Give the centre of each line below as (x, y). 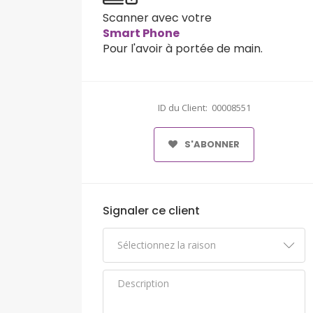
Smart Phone (141, 34)
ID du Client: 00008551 (204, 108)
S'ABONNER (212, 145)
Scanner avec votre (157, 18)
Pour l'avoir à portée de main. (183, 49)
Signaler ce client (151, 211)
